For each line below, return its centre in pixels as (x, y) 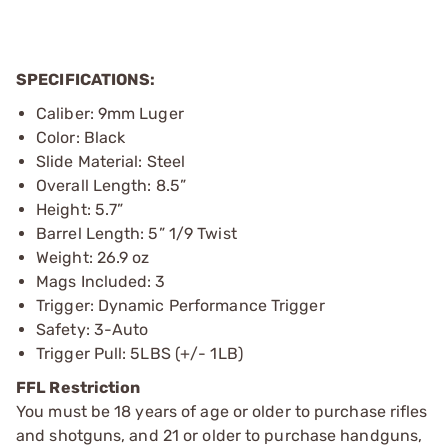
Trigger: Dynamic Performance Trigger (180, 305)
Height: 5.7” (80, 209)
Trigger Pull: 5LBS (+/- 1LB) (139, 353)
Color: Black (81, 137)
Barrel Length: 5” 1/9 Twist (136, 233)
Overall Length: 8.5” (111, 185)
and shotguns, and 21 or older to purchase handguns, (219, 435)
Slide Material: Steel (111, 161)
